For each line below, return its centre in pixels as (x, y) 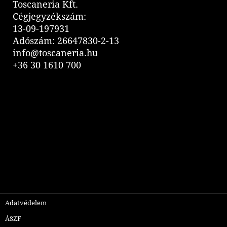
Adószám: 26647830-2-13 (66, 41)
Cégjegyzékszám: (50, 17)
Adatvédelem (26, 203)
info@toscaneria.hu (55, 53)
